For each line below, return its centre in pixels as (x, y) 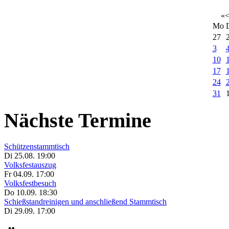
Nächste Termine (78, 121)
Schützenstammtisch (37, 147)
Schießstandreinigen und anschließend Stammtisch (85, 202)
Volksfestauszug (30, 165)
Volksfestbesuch (30, 184)
